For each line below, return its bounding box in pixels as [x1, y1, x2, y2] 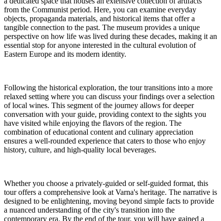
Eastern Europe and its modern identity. [4, 49, 126, 58]
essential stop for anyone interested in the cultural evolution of [4, 40, 196, 49]
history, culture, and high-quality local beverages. [4, 145, 156, 154]
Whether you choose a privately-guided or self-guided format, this [4, 179, 208, 187]
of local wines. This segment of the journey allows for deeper [4, 101, 194, 110]
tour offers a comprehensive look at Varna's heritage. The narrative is [4, 187, 217, 196]
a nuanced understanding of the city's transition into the [4, 205, 175, 214]
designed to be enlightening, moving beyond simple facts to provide [4, 196, 214, 205]
